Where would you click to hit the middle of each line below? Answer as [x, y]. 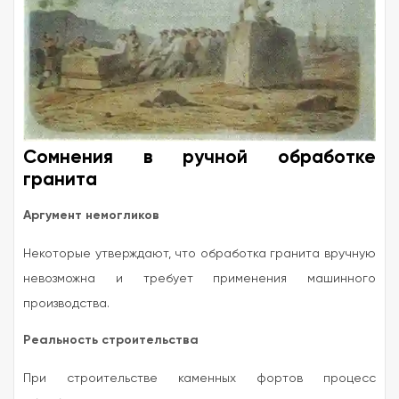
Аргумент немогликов [91, 216]
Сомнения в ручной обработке [199, 157]
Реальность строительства [111, 340]
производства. [66, 303]
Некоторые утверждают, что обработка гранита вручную [199, 253]
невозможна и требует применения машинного [199, 278]
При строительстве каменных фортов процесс [199, 378]
